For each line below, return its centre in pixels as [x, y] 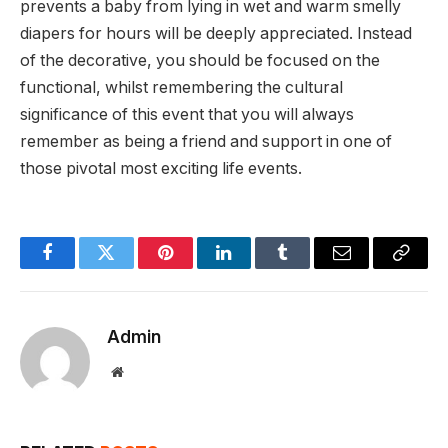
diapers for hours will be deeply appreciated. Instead [216, 34]
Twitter [130, 267]
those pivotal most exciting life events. [161, 169]
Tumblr [308, 267]
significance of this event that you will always [187, 115]
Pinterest [195, 267]
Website [144, 371]
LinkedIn [255, 267]
